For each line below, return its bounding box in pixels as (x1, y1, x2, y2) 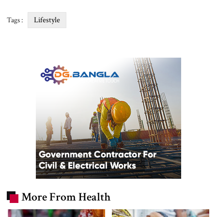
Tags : (7, 15, 23, 25)
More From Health (21, 189, 111, 204)
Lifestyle (34, 15, 60, 25)
